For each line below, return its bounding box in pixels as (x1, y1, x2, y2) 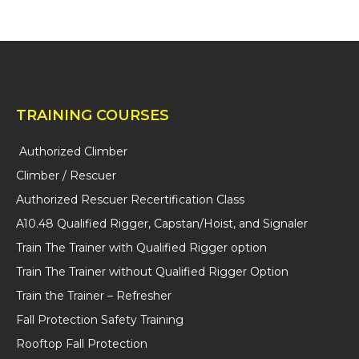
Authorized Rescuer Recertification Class (16, 192, 244, 207)
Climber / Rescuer (16, 168, 116, 183)
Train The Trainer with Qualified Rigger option (16, 240, 267, 255)
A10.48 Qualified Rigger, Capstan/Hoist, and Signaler (16, 216, 308, 231)
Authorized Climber (16, 144, 127, 159)
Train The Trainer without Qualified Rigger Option (16, 264, 288, 279)
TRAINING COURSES (16, 107, 169, 124)
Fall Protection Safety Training (16, 313, 184, 327)
